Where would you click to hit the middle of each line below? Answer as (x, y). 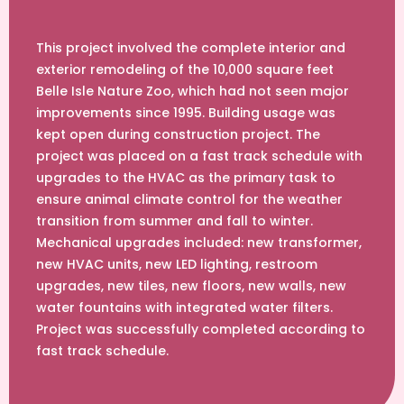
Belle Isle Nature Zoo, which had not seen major (193, 92)
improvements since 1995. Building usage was (186, 113)
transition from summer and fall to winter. (174, 221)
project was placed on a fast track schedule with (199, 156)
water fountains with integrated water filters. (184, 308)
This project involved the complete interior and (191, 48)
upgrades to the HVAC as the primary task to (186, 178)
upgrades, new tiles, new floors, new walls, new (191, 286)
